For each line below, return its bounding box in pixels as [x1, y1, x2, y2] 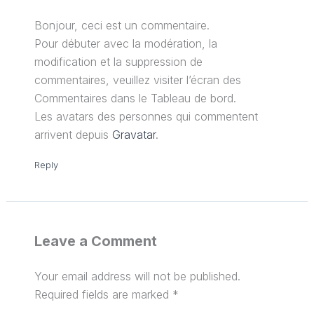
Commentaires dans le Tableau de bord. [34, 90, 236, 105]
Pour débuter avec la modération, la [34, 36, 217, 50]
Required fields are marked [34, 287, 172, 301]
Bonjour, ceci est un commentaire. [34, 18, 210, 32]
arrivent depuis [34, 127, 112, 142]
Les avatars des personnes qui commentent [34, 109, 258, 123]
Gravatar [111, 127, 156, 142]
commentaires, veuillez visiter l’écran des [34, 72, 241, 87]
